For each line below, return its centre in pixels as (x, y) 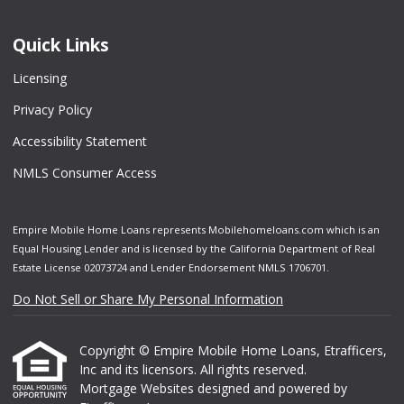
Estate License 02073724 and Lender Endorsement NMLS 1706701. (171, 267)
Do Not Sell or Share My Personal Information (148, 299)
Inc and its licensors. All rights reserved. (193, 369)
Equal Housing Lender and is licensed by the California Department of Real (194, 248)
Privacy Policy (52, 110)
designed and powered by (272, 388)
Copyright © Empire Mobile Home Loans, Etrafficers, (233, 350)
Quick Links (61, 45)
